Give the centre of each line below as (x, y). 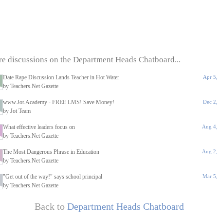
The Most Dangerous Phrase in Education (51, 152)
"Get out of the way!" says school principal (53, 177)
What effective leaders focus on (39, 127)
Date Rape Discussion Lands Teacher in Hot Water (61, 77)
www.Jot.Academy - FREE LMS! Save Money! (59, 102)
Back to (51, 206)
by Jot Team (17, 111)
